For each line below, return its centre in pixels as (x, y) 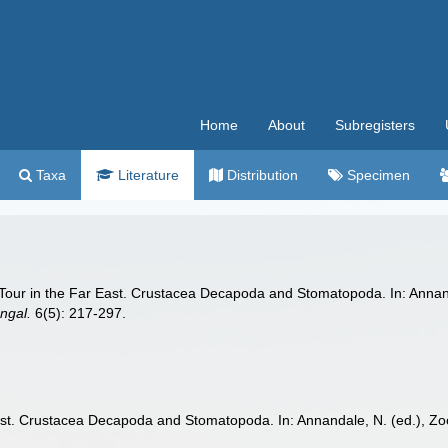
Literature (146, 175)
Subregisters (375, 125)
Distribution (260, 175)
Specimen (376, 175)
